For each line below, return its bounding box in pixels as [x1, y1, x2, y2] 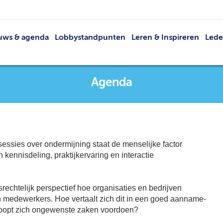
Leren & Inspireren [131, 34, 199, 42]
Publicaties [10, 87, 49, 95]
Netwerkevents [145, 59, 199, 67]
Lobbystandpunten [55, 34, 125, 42]
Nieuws [22, 59, 49, 67]
